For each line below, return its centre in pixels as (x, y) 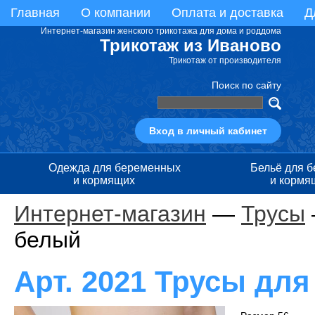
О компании (116, 13)
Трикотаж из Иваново (191, 45)
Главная (35, 13)
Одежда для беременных (114, 168)
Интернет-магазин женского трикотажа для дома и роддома (161, 31)
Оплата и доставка (227, 13)
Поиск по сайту (246, 85)
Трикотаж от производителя (225, 60)
